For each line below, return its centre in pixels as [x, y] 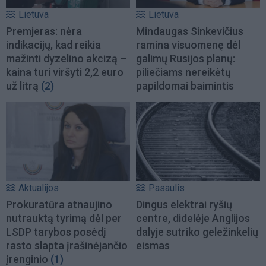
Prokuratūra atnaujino [59, 205]
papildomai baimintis [185, 85]
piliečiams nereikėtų [183, 72]
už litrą [22, 85]
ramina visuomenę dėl [188, 45]
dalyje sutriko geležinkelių [197, 232]
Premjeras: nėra [44, 31]
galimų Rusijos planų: [186, 58]
